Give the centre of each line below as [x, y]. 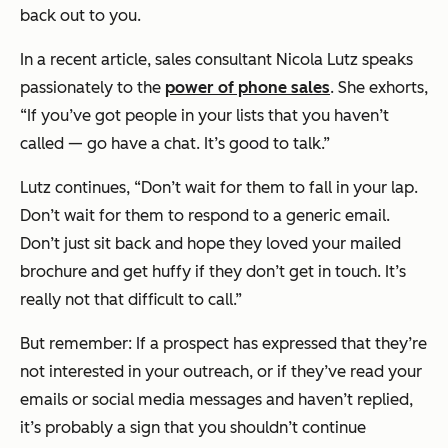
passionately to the [92, 88]
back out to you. [80, 16]
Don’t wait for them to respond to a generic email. [205, 216]
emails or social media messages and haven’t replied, [216, 400]
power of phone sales [247, 88]
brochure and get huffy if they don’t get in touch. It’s [213, 272]
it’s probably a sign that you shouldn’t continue [193, 428]
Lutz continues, [75, 188]
